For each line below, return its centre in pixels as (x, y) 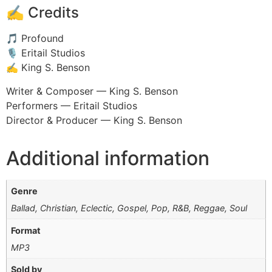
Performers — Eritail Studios (72, 105)
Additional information (108, 158)
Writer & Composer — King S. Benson (92, 91)
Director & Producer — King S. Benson (94, 120)
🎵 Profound (35, 39)
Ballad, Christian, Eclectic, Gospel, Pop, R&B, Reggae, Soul (129, 208)
